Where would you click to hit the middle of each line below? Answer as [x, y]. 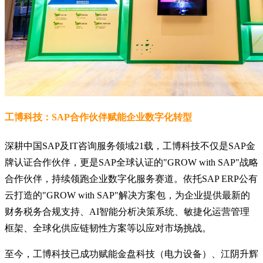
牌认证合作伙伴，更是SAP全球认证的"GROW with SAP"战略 [131, 162]
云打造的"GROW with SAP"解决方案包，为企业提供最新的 [127, 195]
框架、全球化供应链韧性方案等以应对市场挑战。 [108, 228]
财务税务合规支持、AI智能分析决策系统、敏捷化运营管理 [127, 211]
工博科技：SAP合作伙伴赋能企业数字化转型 [98, 117]
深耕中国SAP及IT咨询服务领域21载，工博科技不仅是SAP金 [130, 146]
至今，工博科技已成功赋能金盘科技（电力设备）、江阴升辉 [131, 254]
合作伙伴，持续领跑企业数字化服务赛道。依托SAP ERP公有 [131, 178]
